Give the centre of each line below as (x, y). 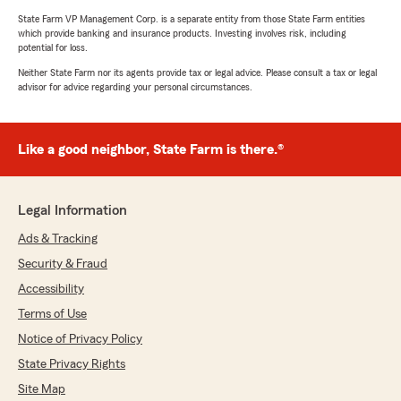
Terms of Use (52, 315)
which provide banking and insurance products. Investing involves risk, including (182, 34)
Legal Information (73, 211)
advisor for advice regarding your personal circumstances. (135, 87)
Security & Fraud (63, 264)
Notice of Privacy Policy (80, 340)
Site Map (42, 390)
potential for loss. (53, 48)
